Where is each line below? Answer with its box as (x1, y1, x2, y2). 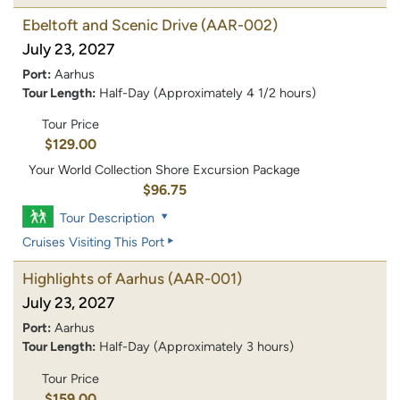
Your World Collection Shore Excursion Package (29, 162, 301, 179)
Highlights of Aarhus (22, 270, 164, 288)
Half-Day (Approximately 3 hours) (99, 338, 294, 355)
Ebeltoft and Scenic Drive (22, 15, 197, 34)
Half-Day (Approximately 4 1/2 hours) (99, 84, 316, 101)
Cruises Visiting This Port (22, 234, 164, 251)
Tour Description (60, 210, 155, 227)
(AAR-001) (168, 270, 242, 288)
